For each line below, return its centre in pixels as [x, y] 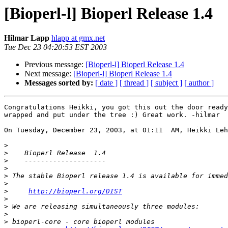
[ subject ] [166, 83]
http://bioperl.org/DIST [75, 191]
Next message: [49, 74]
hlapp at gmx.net [78, 38]
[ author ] [199, 83]
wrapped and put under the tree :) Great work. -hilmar [112, 115]
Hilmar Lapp [27, 38]
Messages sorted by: [59, 83]
